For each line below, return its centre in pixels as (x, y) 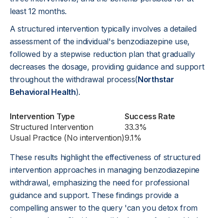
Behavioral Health (43, 92)
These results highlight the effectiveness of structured (105, 157)
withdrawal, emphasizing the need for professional (100, 182)
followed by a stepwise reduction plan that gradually (102, 54)
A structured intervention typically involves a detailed (103, 29)
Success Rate (150, 116)
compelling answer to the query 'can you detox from (104, 208)
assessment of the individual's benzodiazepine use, (100, 41)
